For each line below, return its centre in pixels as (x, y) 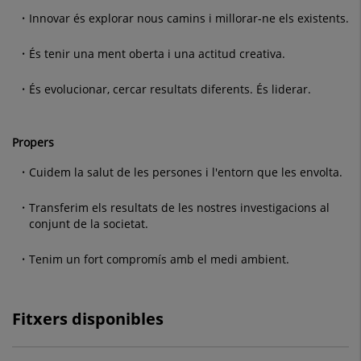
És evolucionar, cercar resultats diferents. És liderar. (170, 89)
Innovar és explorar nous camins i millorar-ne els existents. (189, 18)
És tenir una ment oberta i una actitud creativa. (157, 53)
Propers (33, 142)
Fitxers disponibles (88, 318)
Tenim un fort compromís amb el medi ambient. (159, 259)
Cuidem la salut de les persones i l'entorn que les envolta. (186, 172)
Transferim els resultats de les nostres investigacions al (179, 207)
